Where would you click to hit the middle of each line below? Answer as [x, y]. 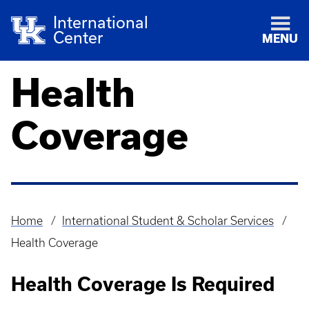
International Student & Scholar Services [168, 221]
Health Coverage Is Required [143, 284]
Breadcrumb [49, 231]
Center [79, 38]
